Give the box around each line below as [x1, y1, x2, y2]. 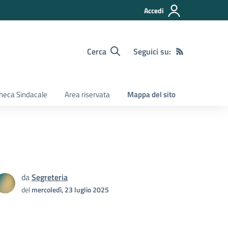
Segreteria [32, 171, 68, 183]
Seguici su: [133, 45, 171, 58]
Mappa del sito [127, 89, 176, 100]
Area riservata [65, 89, 110, 100]
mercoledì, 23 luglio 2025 [32, 184, 109, 195]
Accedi [144, 5, 164, 16]
